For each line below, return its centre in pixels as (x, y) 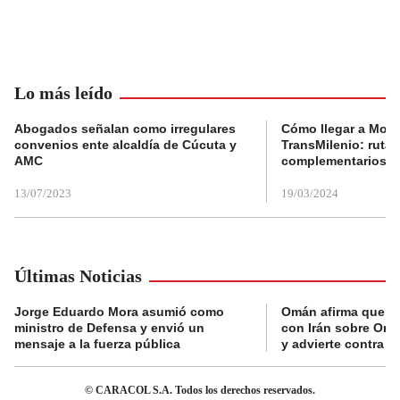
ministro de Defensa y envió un (109, 327)
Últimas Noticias (78, 275)
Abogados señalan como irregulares (125, 128)
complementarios (334, 160)
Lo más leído (63, 92)
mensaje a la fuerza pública (97, 343)
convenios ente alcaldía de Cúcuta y (125, 144)
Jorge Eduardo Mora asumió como (119, 311)
